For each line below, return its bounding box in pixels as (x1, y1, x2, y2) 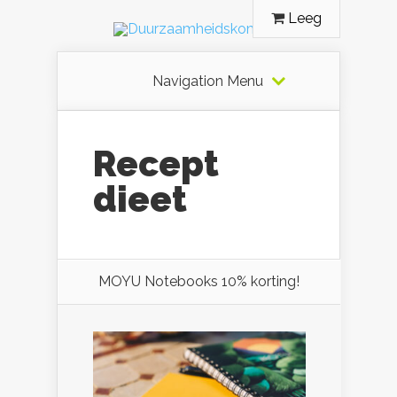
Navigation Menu (152, 73, 263, 90)
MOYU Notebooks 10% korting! (98, 273, 300, 290)
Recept (93, 143, 219, 184)
